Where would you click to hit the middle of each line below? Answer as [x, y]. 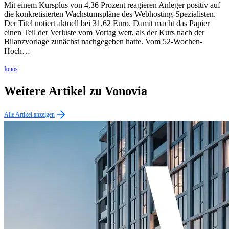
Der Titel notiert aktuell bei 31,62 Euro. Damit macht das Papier [107, 24]
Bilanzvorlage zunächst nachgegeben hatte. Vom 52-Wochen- [103, 42]
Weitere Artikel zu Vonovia [76, 91]
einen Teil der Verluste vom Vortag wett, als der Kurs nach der [104, 33]
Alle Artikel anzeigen [29, 114]
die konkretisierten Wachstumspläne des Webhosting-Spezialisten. [110, 14]
